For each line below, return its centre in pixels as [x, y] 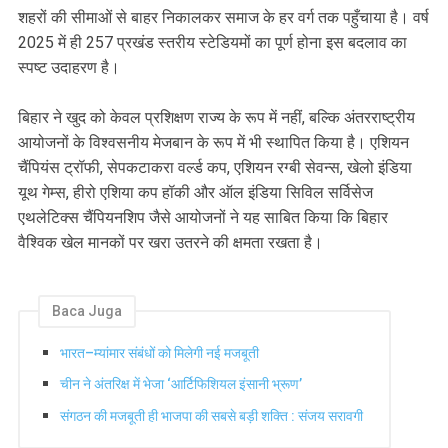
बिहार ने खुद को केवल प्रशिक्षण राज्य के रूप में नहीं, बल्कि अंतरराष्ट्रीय [216, 118]
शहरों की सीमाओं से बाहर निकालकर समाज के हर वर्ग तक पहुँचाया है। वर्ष [223, 18]
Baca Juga [87, 311]
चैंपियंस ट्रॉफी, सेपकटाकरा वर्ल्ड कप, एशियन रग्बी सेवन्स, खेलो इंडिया [215, 168]
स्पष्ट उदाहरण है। [69, 68]
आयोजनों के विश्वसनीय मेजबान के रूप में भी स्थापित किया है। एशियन [213, 143]
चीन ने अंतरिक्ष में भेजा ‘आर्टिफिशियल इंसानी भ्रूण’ [181, 384]
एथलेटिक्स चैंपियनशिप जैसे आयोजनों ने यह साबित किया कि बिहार [203, 218]
